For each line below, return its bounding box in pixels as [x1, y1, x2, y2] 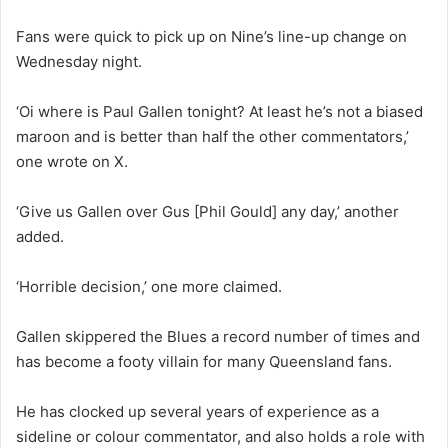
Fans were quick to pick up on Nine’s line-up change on [16, 26, 407, 46]
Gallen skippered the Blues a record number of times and [16, 326, 420, 346]
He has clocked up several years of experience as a [16, 401, 379, 421]
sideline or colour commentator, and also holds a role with [16, 426, 425, 446]
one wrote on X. [16, 151, 128, 171]
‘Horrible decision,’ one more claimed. [16, 276, 286, 296]
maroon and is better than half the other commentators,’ [16, 126, 409, 146]
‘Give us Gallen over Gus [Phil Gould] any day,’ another [16, 201, 399, 221]
